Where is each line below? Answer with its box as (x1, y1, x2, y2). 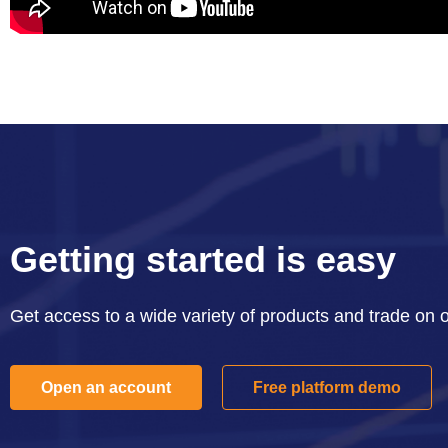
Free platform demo (253, 378, 401, 396)
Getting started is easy (10, 239, 396, 281)
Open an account (41, 378, 171, 396)
